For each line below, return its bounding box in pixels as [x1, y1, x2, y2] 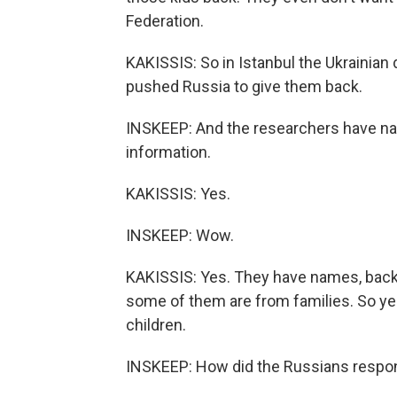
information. [126, 143, 211, 161]
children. [126, 315, 186, 334]
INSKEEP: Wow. [126, 226, 234, 245]
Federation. [126, 12, 204, 30]
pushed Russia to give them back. [126, 77, 362, 96]
